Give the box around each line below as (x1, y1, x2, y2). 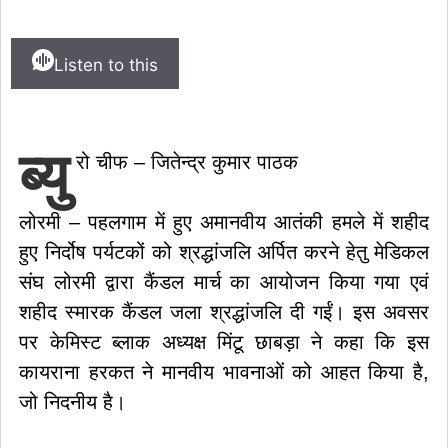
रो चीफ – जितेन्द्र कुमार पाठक (76, 151, 298, 173)
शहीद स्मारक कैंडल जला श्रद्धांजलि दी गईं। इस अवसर (19, 301, 429, 323)
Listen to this (54, 55, 158, 75)
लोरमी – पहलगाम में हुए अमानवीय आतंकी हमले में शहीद (19, 211, 429, 233)
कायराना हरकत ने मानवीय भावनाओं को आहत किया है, (19, 361, 429, 383)
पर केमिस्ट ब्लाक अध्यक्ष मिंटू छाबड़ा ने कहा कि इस (19, 331, 429, 353)
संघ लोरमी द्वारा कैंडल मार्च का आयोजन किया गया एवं (19, 271, 429, 293)
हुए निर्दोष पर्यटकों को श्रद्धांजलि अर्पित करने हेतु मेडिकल (19, 241, 429, 263)
